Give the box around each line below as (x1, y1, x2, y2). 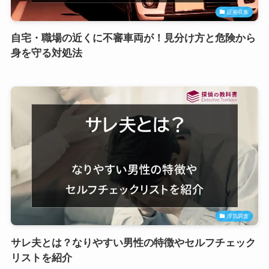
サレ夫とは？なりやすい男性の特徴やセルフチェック (10, 237, 256, 249)
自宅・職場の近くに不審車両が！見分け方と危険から (10, 32, 256, 44)
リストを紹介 (10, 252, 72, 264)
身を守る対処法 (10, 47, 82, 59)
